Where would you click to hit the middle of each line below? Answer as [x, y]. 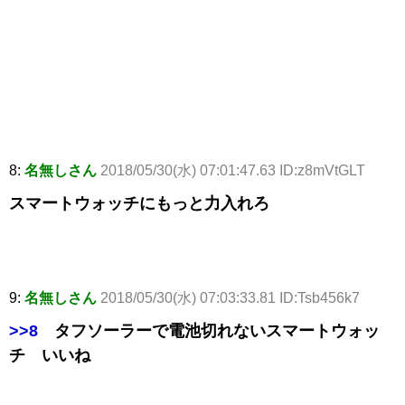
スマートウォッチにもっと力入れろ [139, 204]
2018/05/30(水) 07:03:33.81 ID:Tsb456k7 [230, 298]
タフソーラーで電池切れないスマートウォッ [209, 331]
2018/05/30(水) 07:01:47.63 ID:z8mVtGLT [233, 171]
